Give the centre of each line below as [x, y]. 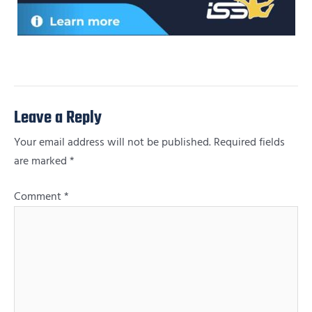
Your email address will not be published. [112, 143]
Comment [39, 196]
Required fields [249, 143]
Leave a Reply [58, 119]
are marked [42, 162]
